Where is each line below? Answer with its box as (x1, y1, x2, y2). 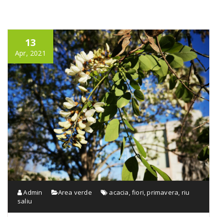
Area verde (58, 188, 92, 197)
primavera (147, 188, 179, 197)
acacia (109, 188, 129, 197)
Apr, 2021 (15, 48, 46, 58)
